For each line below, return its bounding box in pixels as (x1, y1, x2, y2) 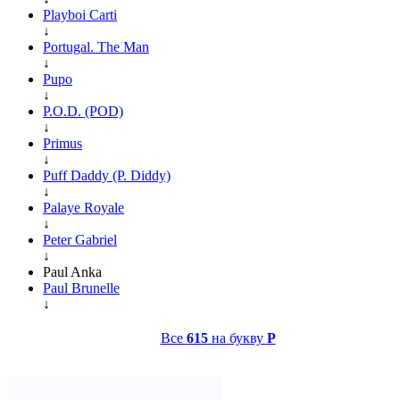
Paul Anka (43, 263, 102, 279)
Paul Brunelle (43, 279, 120, 296)
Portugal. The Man (43, 38, 149, 54)
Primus (43, 135, 82, 151)
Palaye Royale (43, 199, 124, 215)
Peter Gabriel (43, 231, 117, 247)
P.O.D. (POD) (43, 103, 123, 119)
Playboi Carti (43, 6, 117, 22)
